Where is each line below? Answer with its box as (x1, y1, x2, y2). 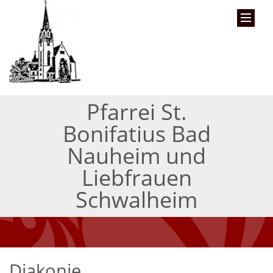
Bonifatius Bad (62, 119, 211, 149)
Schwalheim (76, 185, 197, 215)
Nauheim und (67, 141, 206, 171)
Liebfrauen (81, 163, 192, 193)
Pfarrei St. (86, 97, 187, 127)
